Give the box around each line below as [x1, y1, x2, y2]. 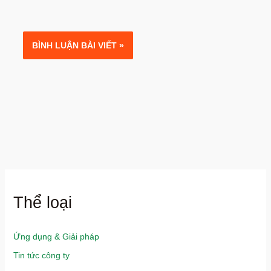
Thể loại [13, 192, 72, 212]
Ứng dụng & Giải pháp [13, 231, 99, 241]
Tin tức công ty [13, 250, 70, 261]
